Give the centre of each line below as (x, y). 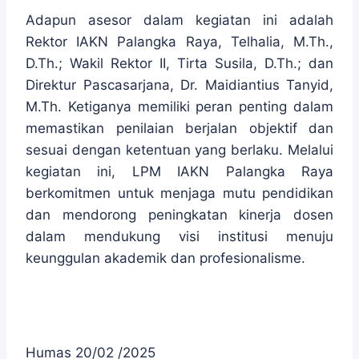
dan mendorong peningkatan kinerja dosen (179, 215)
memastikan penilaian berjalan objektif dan (179, 128)
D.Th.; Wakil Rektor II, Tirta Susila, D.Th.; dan (179, 63)
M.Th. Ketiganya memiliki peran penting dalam (179, 107)
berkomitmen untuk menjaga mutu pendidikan (179, 193)
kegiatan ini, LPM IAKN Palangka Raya (179, 171)
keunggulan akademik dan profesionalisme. (165, 258)
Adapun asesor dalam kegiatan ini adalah (179, 20)
